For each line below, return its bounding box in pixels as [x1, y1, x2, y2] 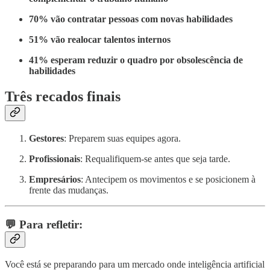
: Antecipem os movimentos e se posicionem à [81, 174, 256, 185]
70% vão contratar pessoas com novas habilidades [29, 14, 233, 25]
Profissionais [29, 154, 80, 165]
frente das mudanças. [29, 185, 108, 196]
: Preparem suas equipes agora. [64, 133, 181, 144]
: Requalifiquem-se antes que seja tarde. [80, 154, 230, 165]
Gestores [29, 133, 64, 144]
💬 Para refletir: [5, 218, 83, 231]
